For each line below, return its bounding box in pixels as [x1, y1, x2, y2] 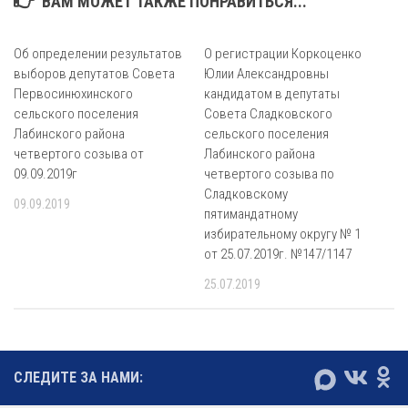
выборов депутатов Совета [14, 66, 175, 82]
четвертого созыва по [204, 166, 334, 182]
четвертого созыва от [14, 146, 144, 162]
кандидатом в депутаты [204, 86, 340, 102]
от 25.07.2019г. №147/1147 [204, 246, 352, 262]
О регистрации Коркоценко [204, 46, 362, 62]
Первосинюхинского [14, 86, 133, 102]
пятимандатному [204, 206, 298, 222]
